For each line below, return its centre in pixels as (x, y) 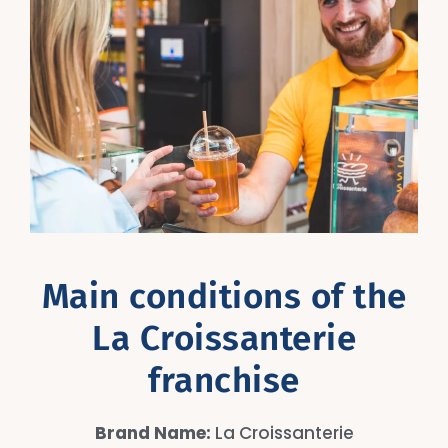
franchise (224, 379)
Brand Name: (152, 432)
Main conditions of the (224, 295)
